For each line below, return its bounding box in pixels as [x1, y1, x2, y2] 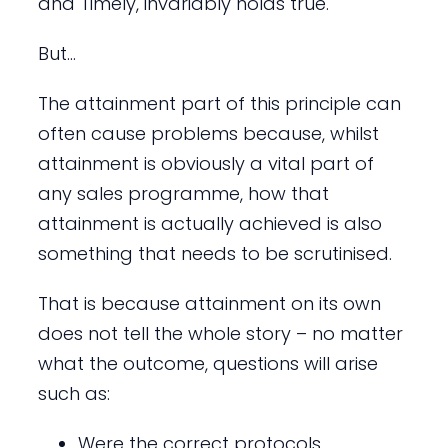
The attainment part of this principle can [37, 90, 401, 116]
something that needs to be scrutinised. [37, 240, 392, 266]
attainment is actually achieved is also [37, 210, 382, 236]
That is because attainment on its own [37, 290, 381, 316]
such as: [37, 380, 110, 406]
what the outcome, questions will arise [37, 350, 378, 376]
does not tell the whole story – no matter [37, 320, 403, 346]
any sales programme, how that [37, 180, 329, 206]
